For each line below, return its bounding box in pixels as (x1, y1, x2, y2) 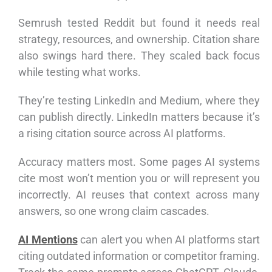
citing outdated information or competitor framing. (18, 250, 260, 263)
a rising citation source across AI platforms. (18, 127, 226, 140)
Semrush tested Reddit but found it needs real (18, 16, 260, 30)
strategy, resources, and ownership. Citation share (18, 33, 260, 46)
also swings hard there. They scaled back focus (18, 49, 260, 63)
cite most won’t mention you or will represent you (18, 172, 260, 185)
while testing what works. (18, 66, 141, 79)
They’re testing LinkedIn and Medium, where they (18, 94, 260, 107)
